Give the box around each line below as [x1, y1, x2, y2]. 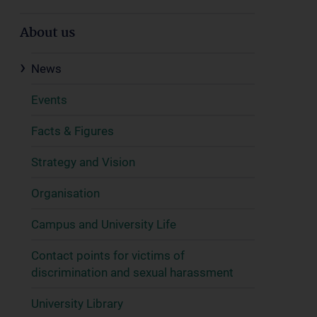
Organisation [31, 186, 100, 200]
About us [20, 23, 75, 44]
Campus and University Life [31, 217, 176, 231]
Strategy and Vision [31, 155, 135, 169]
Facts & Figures [31, 124, 114, 138]
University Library [31, 296, 123, 311]
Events [31, 93, 67, 107]
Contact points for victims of [31, 248, 185, 263]
